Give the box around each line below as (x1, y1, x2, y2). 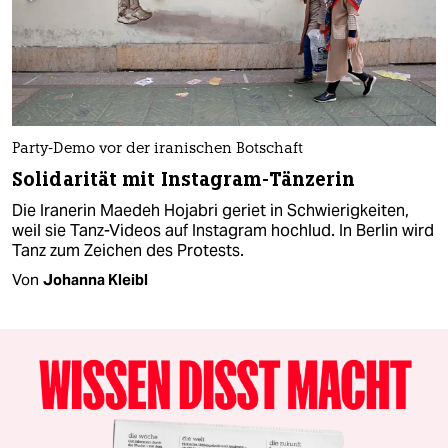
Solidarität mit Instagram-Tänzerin (12, 166, 356, 192)
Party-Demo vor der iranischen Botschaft (12, 141, 303, 157)
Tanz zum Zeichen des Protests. (12, 239, 244, 261)
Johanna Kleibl (43, 269, 148, 289)
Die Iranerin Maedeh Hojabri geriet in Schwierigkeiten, (12, 199, 409, 221)
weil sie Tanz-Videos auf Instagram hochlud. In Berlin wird (12, 219, 434, 241)
